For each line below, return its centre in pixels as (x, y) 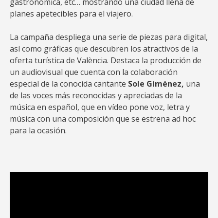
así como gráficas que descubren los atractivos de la (104, 49)
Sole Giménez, (156, 84)
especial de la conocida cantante (69, 84)
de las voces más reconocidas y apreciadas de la (96, 95)
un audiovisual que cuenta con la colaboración (94, 72)
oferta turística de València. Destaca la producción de (106, 60)
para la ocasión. (38, 130)
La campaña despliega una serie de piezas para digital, (109, 37)
